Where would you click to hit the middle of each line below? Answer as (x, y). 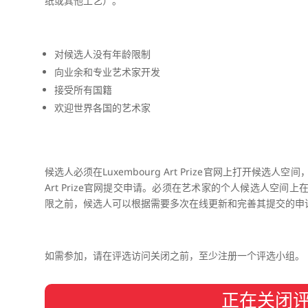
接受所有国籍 (83, 89)
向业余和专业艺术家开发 (107, 71)
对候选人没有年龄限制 (102, 54)
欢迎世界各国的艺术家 (102, 107)
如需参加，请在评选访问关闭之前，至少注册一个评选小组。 (174, 256)
